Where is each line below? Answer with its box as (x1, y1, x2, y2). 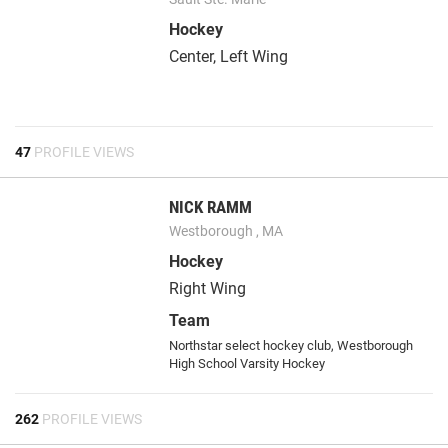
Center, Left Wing (169, 47, 289, 67)
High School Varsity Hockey (169, 355, 326, 371)
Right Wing (169, 278, 247, 298)
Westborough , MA (169, 222, 284, 239)
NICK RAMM (169, 196, 253, 217)
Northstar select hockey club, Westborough (169, 337, 414, 353)
